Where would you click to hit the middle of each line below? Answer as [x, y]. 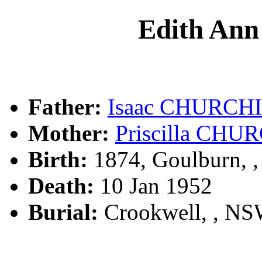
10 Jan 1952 [153, 185]
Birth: [58, 159]
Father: [65, 106]
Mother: [69, 133]
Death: [61, 185]
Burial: [63, 212]
